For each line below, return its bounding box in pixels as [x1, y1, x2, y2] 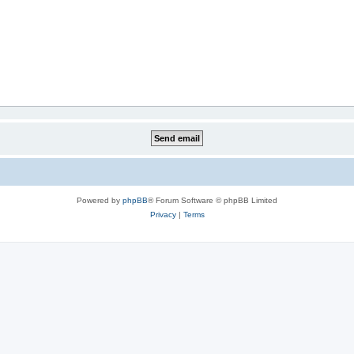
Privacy [149, 210, 176, 219]
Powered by [77, 196, 122, 205]
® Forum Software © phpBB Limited [148, 196, 277, 205]
